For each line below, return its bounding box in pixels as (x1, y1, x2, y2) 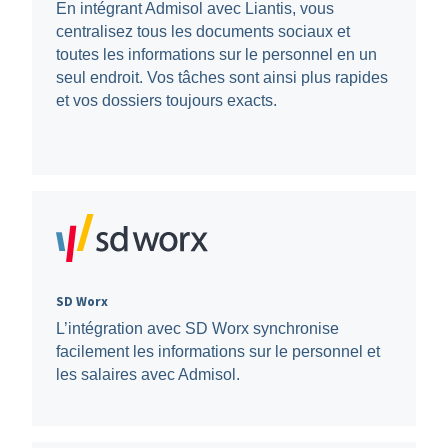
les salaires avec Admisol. (55, 366, 240, 384)
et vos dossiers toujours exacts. (55, 91, 277, 109)
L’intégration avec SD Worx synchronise (55, 320, 339, 338)
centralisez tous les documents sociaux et (55, 22, 350, 40)
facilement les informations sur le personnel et (55, 343, 380, 361)
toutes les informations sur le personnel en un (55, 45, 377, 63)
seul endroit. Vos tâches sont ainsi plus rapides (55, 68, 388, 86)
